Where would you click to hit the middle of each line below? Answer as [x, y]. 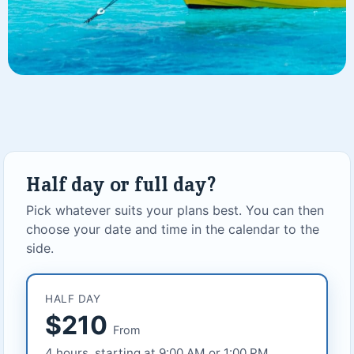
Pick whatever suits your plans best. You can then [175, 211]
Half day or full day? [121, 185]
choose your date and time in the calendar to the [173, 230]
